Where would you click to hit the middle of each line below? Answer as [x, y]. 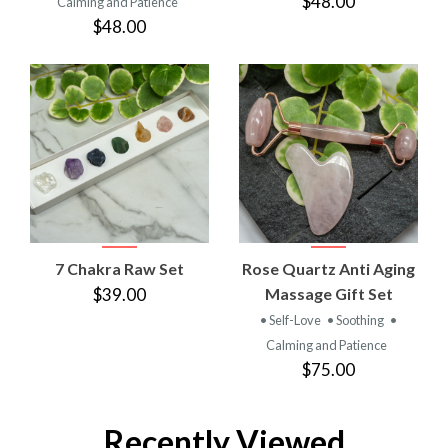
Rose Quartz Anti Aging [328, 268]
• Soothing [356, 319]
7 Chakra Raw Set [119, 268]
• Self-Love [291, 319]
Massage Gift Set [328, 293]
